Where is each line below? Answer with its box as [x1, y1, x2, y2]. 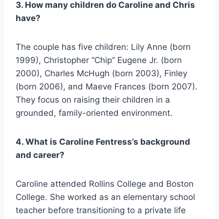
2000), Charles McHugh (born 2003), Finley [16, 68, 187, 79]
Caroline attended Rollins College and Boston [16, 179, 194, 189]
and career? [16, 150, 65, 160]
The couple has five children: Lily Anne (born [16, 42, 191, 52]
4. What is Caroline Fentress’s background [16, 137, 190, 147]
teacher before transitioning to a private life [16, 205, 186, 216]
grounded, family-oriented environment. [16, 108, 173, 118]
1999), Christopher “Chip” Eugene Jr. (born [16, 55, 182, 66]
